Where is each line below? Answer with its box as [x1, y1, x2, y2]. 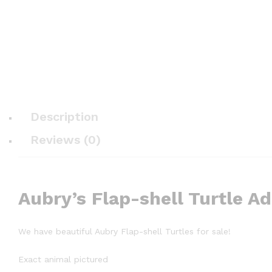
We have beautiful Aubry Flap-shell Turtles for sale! [18, 226, 231, 236]
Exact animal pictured [18, 254, 108, 264]
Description [30, 109, 98, 124]
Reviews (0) [30, 132, 101, 148]
